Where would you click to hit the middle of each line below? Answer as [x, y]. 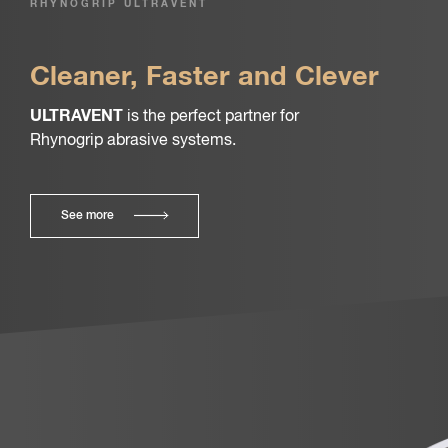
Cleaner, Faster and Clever [204, 77]
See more [87, 216]
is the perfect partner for [211, 117]
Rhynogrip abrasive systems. [133, 141]
